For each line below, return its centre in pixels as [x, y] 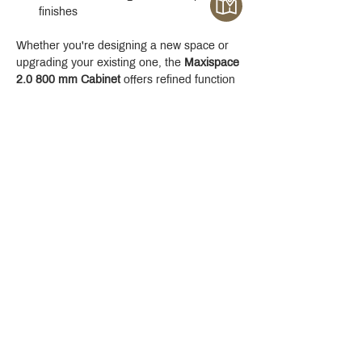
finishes [58, 12]
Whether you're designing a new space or [124, 46]
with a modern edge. [69, 97]
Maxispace [213, 63]
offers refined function [179, 80]
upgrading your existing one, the [100, 63]
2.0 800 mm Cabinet [68, 80]
